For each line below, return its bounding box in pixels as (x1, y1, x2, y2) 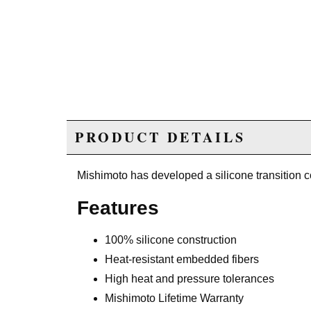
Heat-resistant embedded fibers (105, 253, 259, 266)
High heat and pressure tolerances (105, 273, 274, 285)
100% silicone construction (105, 234, 237, 246)
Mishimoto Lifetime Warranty (105, 292, 244, 305)
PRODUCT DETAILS (75, 127, 246, 148)
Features (77, 197, 159, 219)
